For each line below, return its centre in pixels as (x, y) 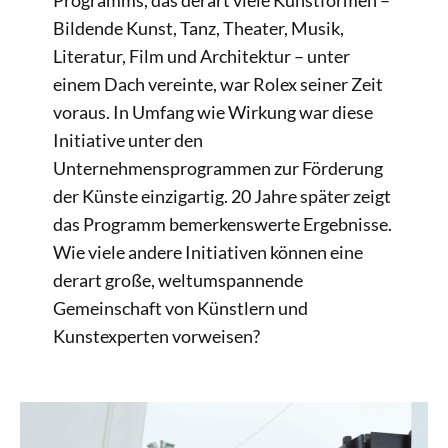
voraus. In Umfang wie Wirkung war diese (212, 112)
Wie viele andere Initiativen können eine (207, 252)
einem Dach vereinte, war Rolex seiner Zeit (217, 84)
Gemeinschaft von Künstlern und (180, 308)
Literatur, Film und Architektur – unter (201, 56)
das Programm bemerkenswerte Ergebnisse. (222, 224)
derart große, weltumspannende (177, 280)
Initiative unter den (127, 140)
